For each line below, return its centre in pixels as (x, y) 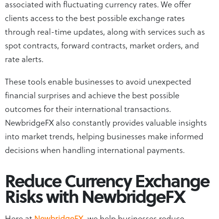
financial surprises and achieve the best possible (92, 95)
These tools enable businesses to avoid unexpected (98, 81)
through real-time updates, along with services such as (105, 31)
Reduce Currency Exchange (107, 180)
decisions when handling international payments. (95, 149)
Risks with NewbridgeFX (97, 196)
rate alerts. (24, 58)
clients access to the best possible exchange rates (95, 17)
